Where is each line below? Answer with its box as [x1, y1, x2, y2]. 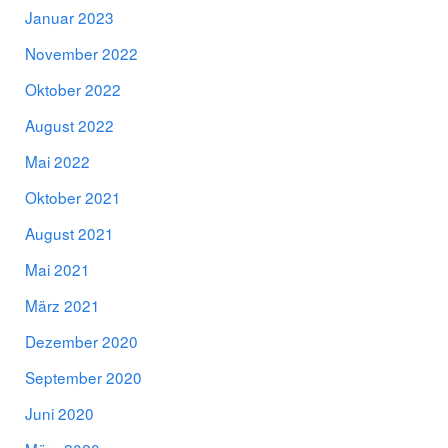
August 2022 [25, 114, 114, 137]
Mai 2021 [25, 258, 90, 281]
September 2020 [25, 366, 142, 389]
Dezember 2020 [25, 330, 138, 353]
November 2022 [25, 42, 138, 65]
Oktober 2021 [25, 186, 121, 209]
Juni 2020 [25, 402, 94, 425]
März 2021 [25, 294, 100, 317]
